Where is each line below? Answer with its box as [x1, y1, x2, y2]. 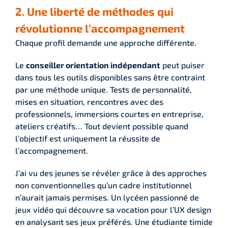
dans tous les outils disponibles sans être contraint [15, 72, 205, 82]
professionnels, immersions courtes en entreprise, [15, 108, 204, 119]
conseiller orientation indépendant [26, 60, 160, 70]
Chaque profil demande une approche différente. [15, 37, 196, 47]
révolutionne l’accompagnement [15, 21, 185, 35]
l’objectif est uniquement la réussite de [15, 133, 160, 143]
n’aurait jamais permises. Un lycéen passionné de [15, 192, 199, 202]
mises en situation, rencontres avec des [15, 96, 163, 106]
